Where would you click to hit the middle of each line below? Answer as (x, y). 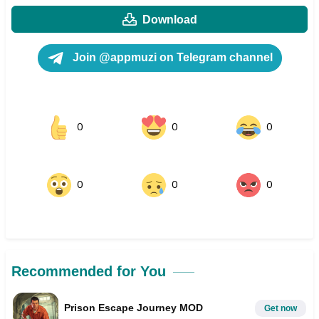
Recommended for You (89, 272)
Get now (281, 309)
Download (169, 19)
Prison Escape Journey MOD (134, 307)
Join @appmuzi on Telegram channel (171, 58)
